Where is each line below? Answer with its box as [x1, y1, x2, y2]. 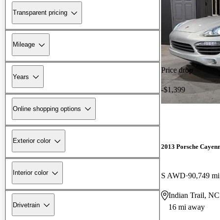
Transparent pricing [13, 9, 67, 17]
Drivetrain [13, 201, 40, 209]
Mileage [13, 41, 35, 49]
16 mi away [168, 202, 205, 211]
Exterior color [13, 137, 51, 145]
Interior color [13, 169, 48, 177]
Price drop [161, 65, 193, 74]
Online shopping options [13, 105, 81, 112]
